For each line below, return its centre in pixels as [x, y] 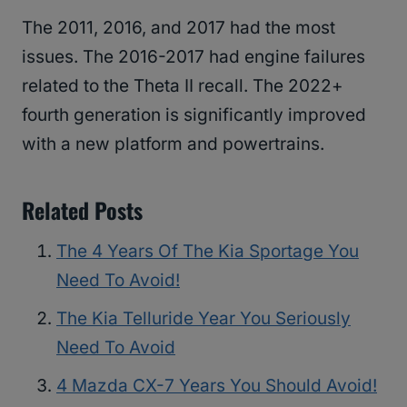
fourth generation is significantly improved [194, 114]
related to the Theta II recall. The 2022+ [183, 85]
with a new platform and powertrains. [173, 144]
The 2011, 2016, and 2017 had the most [179, 27]
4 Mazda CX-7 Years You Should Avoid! [217, 385]
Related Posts [82, 209]
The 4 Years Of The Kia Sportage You [208, 251]
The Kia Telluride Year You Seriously [203, 318]
